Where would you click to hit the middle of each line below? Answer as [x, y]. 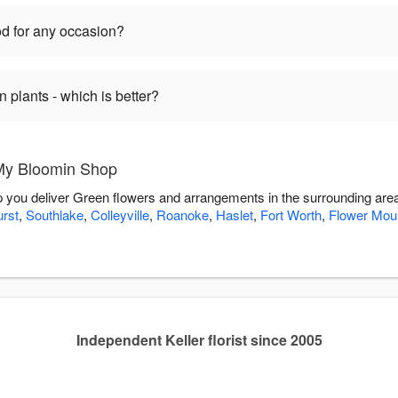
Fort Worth [291, 215]
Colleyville [120, 215]
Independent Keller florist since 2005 [199, 340]
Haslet [235, 215]
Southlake [55, 215]
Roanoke [183, 215]
